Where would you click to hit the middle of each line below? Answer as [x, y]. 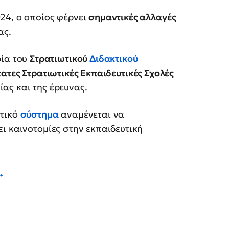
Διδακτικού [114, 59]
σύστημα [39, 114]
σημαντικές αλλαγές [132, 17]
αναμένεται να [91, 114]
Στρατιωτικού [60, 59]
